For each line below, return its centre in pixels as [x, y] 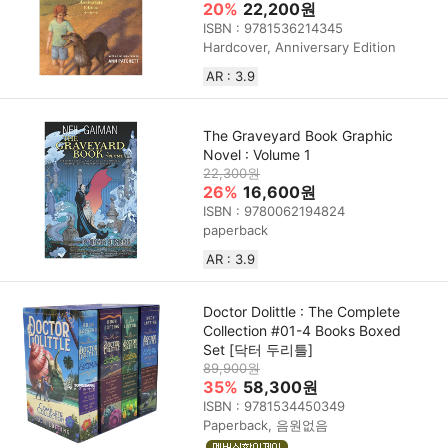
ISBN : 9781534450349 [274, 406]
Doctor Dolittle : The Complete [302, 312]
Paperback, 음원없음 [266, 425]
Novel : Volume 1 [257, 155]
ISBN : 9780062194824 [274, 211]
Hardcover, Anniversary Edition [300, 47]
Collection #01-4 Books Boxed [302, 331]
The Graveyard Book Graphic [298, 136]
